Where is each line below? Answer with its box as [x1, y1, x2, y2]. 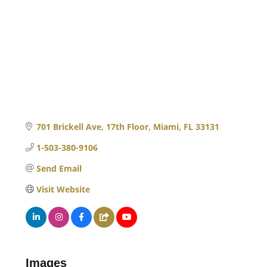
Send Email [36, 162, 82, 174]
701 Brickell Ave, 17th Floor [36, 120, 148, 132]
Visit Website [36, 183, 90, 195]
